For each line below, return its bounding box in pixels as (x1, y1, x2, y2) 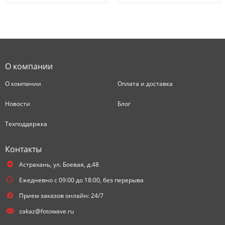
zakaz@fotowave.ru (19, 207, 74, 215)
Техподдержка (5, 120, 47, 128)
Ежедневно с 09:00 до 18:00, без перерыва (19, 176, 144, 184)
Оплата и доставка (118, 79, 173, 88)
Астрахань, (19, 160, 52, 169)
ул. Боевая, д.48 (53, 160, 99, 169)
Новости (5, 99, 30, 108)
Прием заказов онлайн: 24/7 (19, 191, 103, 200)
